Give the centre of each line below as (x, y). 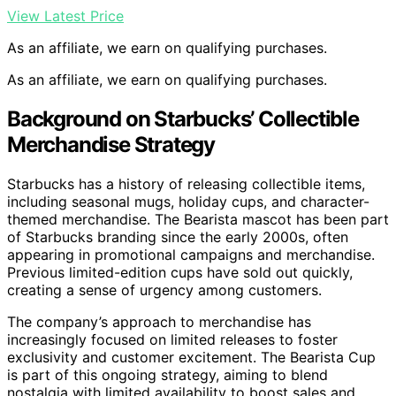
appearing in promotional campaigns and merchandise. (191, 255)
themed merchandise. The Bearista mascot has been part (198, 220)
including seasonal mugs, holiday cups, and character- (188, 202)
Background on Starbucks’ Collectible (183, 119)
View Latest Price (65, 16)
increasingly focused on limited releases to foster (172, 340)
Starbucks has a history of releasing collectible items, (186, 184)
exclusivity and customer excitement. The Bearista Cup (191, 358)
